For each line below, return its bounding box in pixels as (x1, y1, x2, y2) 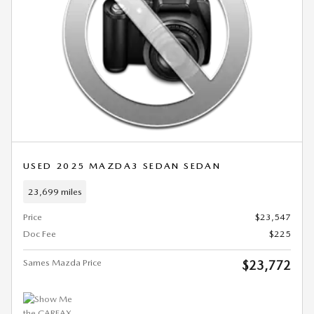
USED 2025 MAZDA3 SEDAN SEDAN (23, 161, 221, 172)
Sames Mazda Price (23, 257, 102, 268)
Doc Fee (23, 228, 56, 240)
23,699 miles (27, 186, 82, 197)
